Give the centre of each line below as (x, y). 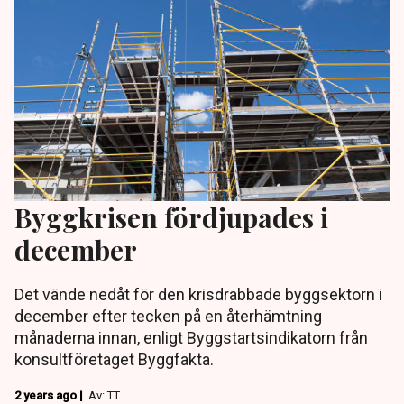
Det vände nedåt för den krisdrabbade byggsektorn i (198, 295)
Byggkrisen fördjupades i (171, 217)
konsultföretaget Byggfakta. (114, 360)
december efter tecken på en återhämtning (168, 317)
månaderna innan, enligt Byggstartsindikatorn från (191, 338)
